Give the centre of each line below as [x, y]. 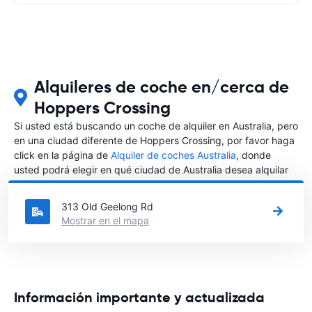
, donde [253, 155]
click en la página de [62, 155]
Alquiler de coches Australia [173, 155]
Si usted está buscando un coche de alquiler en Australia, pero [156, 125]
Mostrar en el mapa [105, 220]
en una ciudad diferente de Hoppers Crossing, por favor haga [154, 140]
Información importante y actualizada [139, 297]
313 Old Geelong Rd [107, 206]
